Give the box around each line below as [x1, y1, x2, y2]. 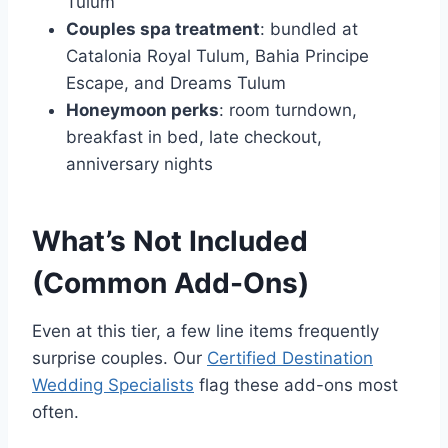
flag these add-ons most [194, 375, 398, 396]
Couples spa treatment [66, 19, 260, 40]
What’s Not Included [32, 224, 308, 259]
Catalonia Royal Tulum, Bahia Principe [66, 46, 369, 67]
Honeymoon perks [66, 100, 219, 121]
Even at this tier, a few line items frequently [32, 321, 379, 342]
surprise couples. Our [32, 348, 207, 369]
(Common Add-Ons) [32, 266, 309, 301]
